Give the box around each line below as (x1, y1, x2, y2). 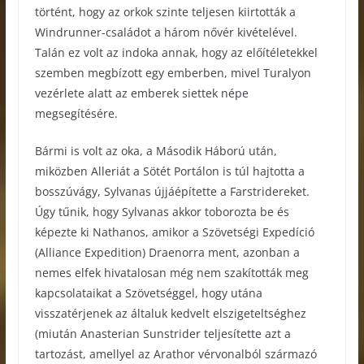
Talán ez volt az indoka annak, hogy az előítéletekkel (34, 44, 318, 60)
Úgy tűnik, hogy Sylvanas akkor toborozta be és (34, 203, 289, 219)
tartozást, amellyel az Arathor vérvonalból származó (34, 345, 317, 362)
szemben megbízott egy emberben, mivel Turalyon (34, 64, 311, 80)
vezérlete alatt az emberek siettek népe (34, 84, 249, 101)
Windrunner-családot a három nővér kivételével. (34, 24, 297, 40)
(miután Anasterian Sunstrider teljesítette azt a (34, 325, 291, 341)
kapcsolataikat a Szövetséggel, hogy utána (34, 284, 262, 301)
